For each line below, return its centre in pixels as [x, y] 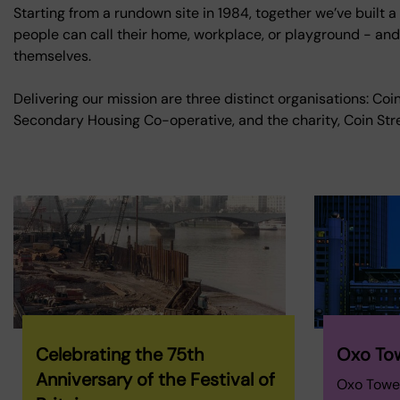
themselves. [52, 56]
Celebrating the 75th [120, 355]
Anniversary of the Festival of [155, 380]
